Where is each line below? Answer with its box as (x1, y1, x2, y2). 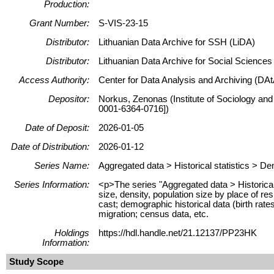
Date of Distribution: (11, 141, 89, 152)
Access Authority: (19, 75, 89, 85)
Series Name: (34, 160, 89, 171)
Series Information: (14, 179, 89, 190)
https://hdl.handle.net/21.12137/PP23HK (98, 228, 257, 238)
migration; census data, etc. (98, 209, 209, 219)
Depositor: (48, 94, 89, 104)
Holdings (54, 228, 89, 238)
